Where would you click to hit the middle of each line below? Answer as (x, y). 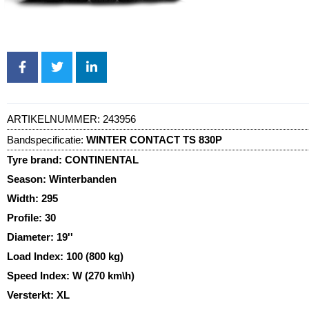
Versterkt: (32, 295)
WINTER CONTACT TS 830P (154, 139)
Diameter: (32, 237)
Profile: (26, 217)
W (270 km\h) (103, 275)
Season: (28, 179)
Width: (24, 198)
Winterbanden (83, 179)
